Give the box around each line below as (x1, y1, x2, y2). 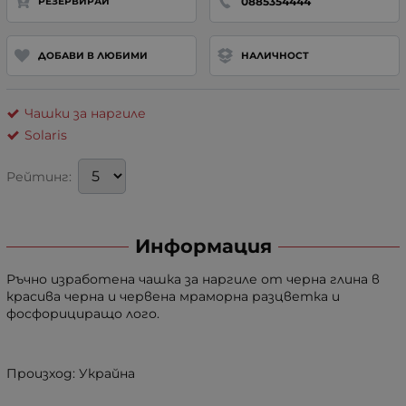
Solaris (24, 127, 67, 144)
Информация (134, 235, 272, 258)
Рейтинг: (6, 168, 72, 185)
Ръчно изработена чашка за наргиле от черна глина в (6, 271, 380, 288)
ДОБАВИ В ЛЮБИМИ (37, 49, 148, 62)
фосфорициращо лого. (6, 305, 159, 323)
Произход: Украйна (6, 365, 135, 382)
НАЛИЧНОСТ (240, 49, 309, 62)
